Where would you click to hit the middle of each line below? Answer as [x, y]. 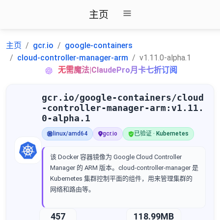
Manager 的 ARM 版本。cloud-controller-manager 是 [124, 168]
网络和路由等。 [72, 189]
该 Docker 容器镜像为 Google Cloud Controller [116, 157]
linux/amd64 [70, 134]
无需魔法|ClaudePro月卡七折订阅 [118, 70]
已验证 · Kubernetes [161, 134]
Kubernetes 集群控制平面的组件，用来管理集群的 [121, 179]
